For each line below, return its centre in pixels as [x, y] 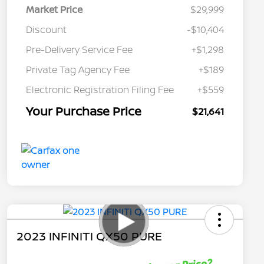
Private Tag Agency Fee [78, 70]
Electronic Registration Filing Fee [100, 90]
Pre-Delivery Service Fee [79, 50]
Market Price [54, 10]
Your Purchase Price [84, 111]
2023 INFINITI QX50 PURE [89, 236]
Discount [46, 30]
